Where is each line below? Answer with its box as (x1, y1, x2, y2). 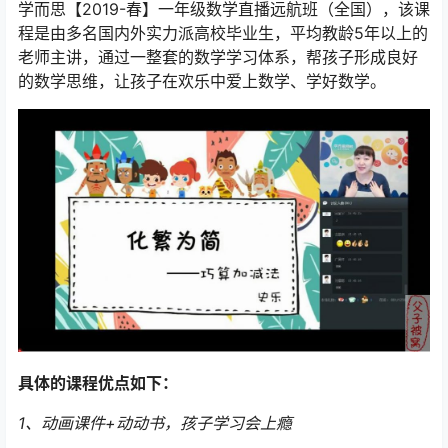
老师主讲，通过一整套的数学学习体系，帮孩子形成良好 (18, 47, 418, 67)
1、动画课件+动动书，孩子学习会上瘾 (18, 412, 292, 433)
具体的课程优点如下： (18, 372, 178, 393)
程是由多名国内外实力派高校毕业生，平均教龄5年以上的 (18, 23, 428, 43)
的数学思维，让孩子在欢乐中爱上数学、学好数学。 (18, 71, 386, 91)
